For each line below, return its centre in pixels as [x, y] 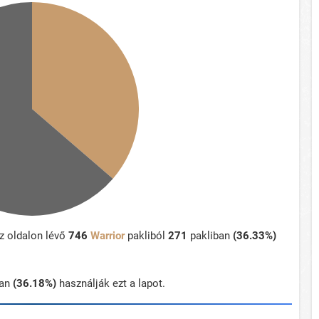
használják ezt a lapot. [111, 284]
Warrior [108, 236]
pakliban [210, 236]
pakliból [146, 236]
